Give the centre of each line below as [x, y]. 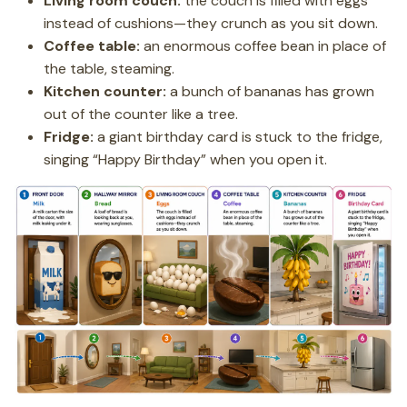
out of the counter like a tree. [141, 114]
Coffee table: [92, 45]
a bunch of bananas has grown [270, 91]
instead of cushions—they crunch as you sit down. [211, 23]
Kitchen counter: [105, 91]
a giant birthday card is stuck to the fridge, [238, 136]
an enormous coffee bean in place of [263, 45]
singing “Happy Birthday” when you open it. [185, 159]
